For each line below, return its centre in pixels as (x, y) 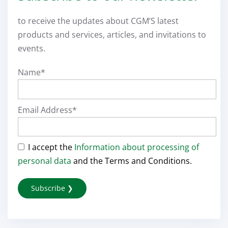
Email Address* (47, 110)
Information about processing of (137, 147)
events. (32, 48)
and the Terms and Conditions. (132, 161)
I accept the (51, 147)
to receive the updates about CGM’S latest (98, 21)
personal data (45, 161)
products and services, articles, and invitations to (112, 35)
